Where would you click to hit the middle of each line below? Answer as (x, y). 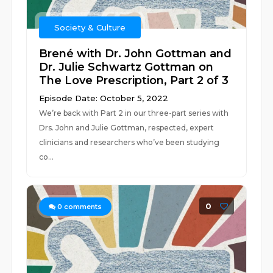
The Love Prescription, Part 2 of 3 (134, 80)
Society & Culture (90, 27)
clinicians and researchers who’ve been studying (129, 142)
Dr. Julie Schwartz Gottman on (126, 67)
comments (82, 207)
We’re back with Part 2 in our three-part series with (134, 113)
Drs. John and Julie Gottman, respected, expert (127, 128)
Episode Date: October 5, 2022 (104, 98)
